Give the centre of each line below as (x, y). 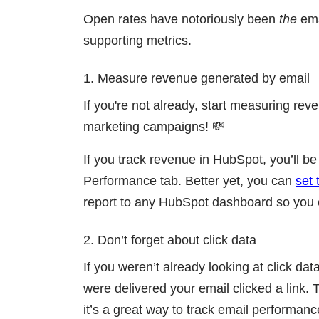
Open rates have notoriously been (181, 19)
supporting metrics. (137, 40)
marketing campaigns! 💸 (154, 126)
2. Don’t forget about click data (170, 240)
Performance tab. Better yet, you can (189, 181)
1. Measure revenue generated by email (197, 78)
